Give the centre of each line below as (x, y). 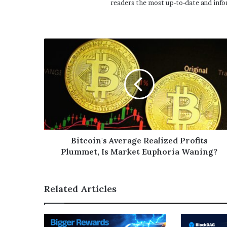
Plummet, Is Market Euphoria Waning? (139, 151)
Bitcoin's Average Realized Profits (139, 140)
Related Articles (80, 188)
